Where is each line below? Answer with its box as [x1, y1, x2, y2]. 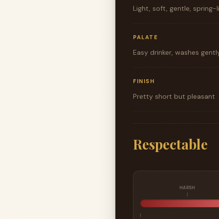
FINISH [133, 78, 154, 85]
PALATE [133, 34, 158, 41]
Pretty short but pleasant [133, 92, 215, 101]
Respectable [133, 135, 208, 153]
